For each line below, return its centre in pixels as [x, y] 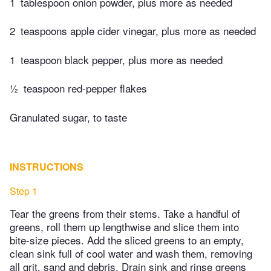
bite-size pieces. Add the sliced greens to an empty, [127, 240]
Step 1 [24, 191]
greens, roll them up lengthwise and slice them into [124, 226]
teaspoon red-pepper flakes [85, 88]
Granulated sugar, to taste [68, 117]
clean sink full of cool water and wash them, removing [131, 253]
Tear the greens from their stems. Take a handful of [125, 213]
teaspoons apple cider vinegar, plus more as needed [138, 31]
